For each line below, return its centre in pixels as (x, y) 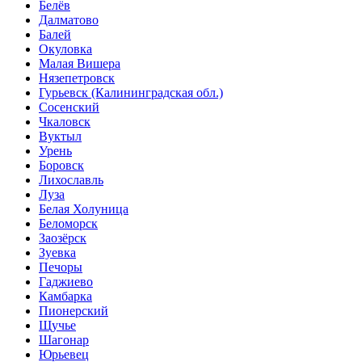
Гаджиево (66, 281)
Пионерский (74, 310)
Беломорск (68, 223)
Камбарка (65, 296)
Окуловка (65, 48)
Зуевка (57, 252)
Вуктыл (60, 136)
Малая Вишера (80, 63)
